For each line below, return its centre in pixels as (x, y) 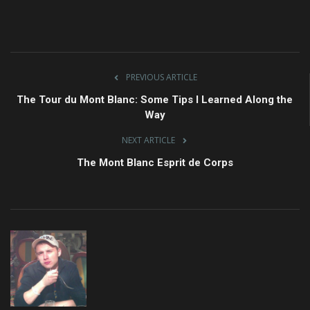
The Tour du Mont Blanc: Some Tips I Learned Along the (155, 99)
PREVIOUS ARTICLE (162, 77)
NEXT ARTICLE (148, 140)
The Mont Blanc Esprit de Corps (155, 162)
